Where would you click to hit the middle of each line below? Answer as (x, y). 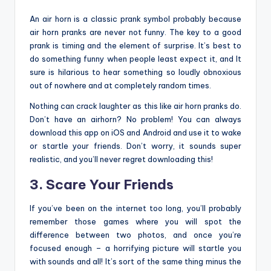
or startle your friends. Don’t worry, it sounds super (135, 146)
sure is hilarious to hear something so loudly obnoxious (135, 72)
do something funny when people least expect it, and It (135, 59)
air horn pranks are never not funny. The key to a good (135, 32)
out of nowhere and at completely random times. (120, 86)
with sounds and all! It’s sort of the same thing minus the (135, 262)
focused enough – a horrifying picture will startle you (135, 248)
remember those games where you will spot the (135, 222)
